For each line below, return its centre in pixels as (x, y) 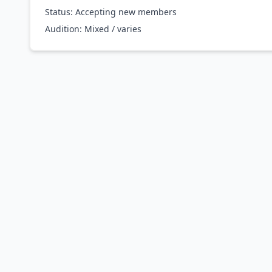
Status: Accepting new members (111, 12)
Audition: (65, 29)
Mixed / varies (113, 29)
